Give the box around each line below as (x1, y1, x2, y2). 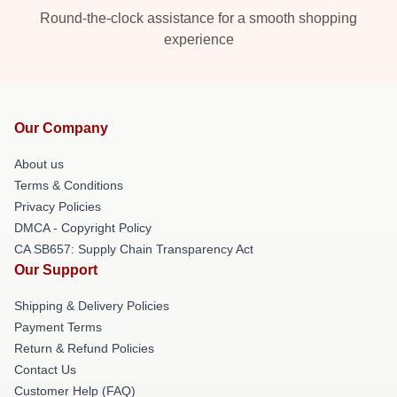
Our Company (14, 121, 108, 136)
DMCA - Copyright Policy (14, 221, 152, 235)
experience (163, 32, 234, 47)
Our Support (14, 262, 97, 277)
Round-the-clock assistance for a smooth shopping (40, 11, 357, 26)
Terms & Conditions (14, 178, 123, 192)
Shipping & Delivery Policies (14, 299, 169, 313)
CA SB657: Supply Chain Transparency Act (14, 242, 253, 256)
